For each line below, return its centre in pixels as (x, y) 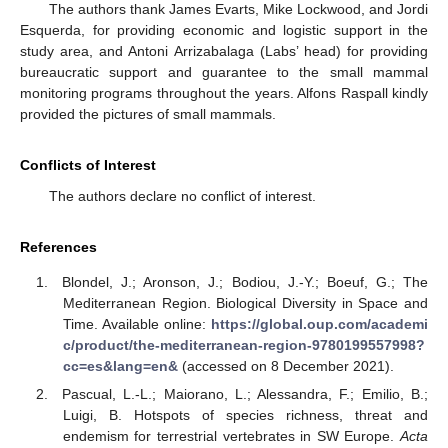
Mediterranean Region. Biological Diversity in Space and (245, 302)
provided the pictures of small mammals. (148, 114)
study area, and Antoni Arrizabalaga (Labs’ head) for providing (224, 51)
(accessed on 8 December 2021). (285, 365)
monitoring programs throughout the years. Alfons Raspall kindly (224, 93)
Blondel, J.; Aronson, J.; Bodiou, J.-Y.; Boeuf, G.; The (245, 281)
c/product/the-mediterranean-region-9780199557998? (243, 344)
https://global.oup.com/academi (319, 323)
